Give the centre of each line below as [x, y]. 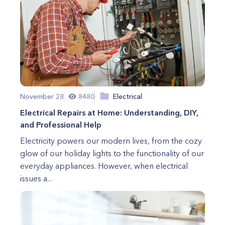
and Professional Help [61, 125]
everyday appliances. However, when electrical [104, 166]
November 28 [42, 96]
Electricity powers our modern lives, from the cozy [111, 141]
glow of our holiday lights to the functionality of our [112, 153]
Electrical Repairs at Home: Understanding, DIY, [109, 113]
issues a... [36, 178]
